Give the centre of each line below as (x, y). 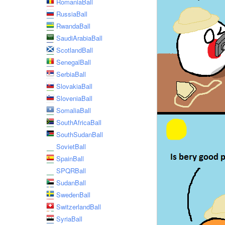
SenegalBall (74, 62)
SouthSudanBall (80, 134)
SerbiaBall (71, 74)
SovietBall (71, 146)
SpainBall (70, 158)
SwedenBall (73, 195)
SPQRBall (71, 171)
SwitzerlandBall (79, 207)
